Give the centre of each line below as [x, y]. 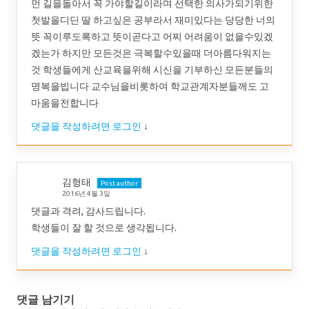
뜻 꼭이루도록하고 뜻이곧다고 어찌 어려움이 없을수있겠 [152, 37]
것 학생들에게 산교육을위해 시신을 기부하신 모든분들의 [152, 70]
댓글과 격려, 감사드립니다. [88, 211]
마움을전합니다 [65, 103]
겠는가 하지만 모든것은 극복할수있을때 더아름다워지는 [151, 53]
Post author [119, 183]
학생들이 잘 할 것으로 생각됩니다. [104, 228]
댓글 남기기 [46, 300]
